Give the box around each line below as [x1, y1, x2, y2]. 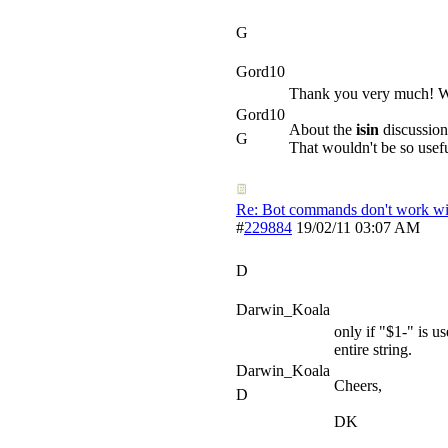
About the [289, 121, 356, 138]
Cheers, [334, 377, 382, 394]
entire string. [334, 341, 412, 358]
